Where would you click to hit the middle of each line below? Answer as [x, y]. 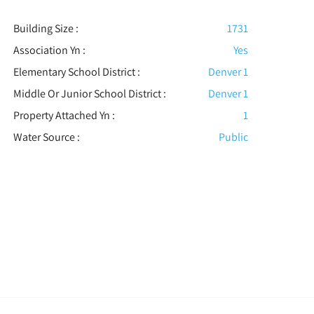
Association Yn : [49, 50]
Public [234, 137]
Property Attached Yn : [64, 116]
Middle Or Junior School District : [89, 94]
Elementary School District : [76, 72]
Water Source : [46, 137]
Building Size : [46, 29]
